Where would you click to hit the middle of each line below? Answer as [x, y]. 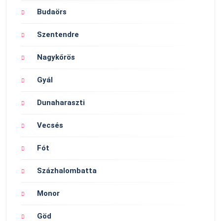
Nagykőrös [56, 57]
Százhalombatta [67, 171]
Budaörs [52, 12]
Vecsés [50, 126]
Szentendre [58, 35]
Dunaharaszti [61, 103]
